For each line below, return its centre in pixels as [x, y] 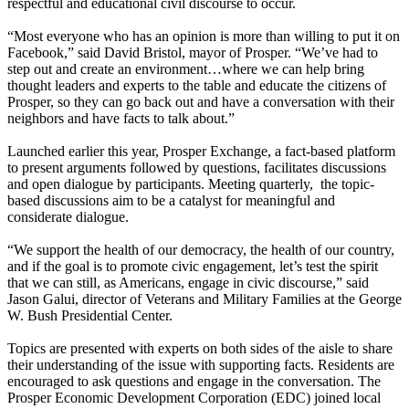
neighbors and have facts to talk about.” [121, 119]
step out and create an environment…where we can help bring [186, 69]
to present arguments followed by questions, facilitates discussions [197, 168]
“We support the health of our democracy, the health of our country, [201, 250]
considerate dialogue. [70, 217]
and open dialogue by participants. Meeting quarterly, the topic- [191, 184]
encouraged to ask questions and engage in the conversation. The [194, 382]
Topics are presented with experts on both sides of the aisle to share [200, 349]
